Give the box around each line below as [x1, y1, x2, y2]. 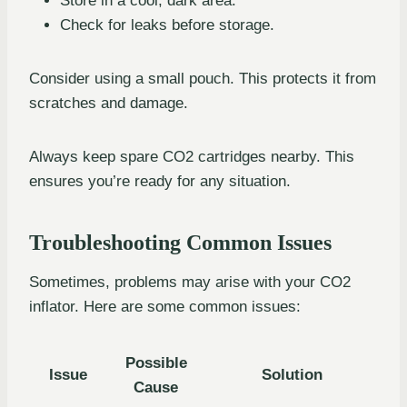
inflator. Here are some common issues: [29, 298, 301, 316]
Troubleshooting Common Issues [29, 231, 332, 255]
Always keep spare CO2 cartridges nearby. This [29, 148, 354, 166]
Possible [124, 354, 187, 372]
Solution [261, 366, 323, 384]
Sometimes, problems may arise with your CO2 [29, 273, 351, 292]
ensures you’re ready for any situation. [29, 173, 291, 191]
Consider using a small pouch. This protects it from [29, 70, 376, 88]
